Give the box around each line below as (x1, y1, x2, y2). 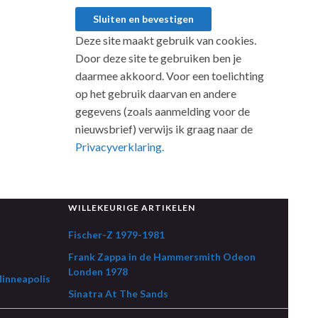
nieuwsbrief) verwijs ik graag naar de (75, 122, 253, 136)
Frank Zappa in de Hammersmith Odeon (68, 251, 256, 263)
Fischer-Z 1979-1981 (68, 229, 165, 241)
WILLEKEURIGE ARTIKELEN (68, 202, 195, 213)
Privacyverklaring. (75, 140, 164, 153)
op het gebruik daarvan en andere (75, 87, 236, 100)
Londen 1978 (68, 265, 128, 278)
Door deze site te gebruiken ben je (75, 51, 241, 65)
